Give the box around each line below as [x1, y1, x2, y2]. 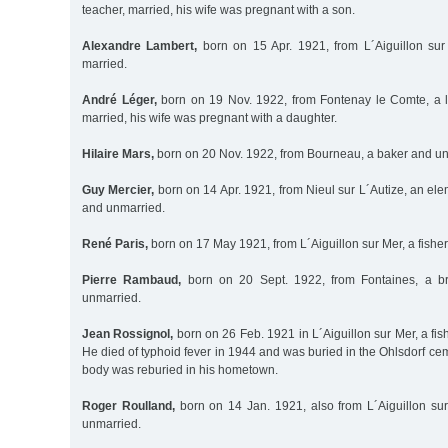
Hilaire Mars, [82, 146, 154, 161]
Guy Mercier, [82, 182, 155, 197]
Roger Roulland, [82, 398, 175, 413]
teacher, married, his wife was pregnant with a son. [82, 2, 355, 17]
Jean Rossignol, [82, 326, 174, 341]
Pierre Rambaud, [82, 272, 182, 287]
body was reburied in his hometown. [82, 362, 278, 377]
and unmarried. [82, 200, 165, 215]
